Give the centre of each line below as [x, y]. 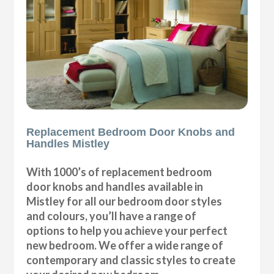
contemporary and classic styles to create [131, 260]
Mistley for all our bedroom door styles [124, 201]
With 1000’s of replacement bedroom [119, 172]
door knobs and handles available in [115, 186]
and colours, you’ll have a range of [112, 216]
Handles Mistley [68, 143]
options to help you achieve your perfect [127, 230]
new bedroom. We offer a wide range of [125, 245]
